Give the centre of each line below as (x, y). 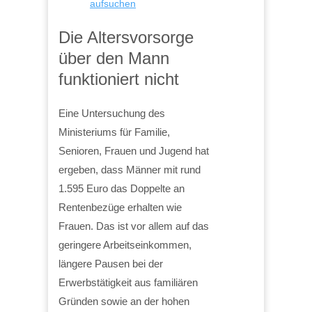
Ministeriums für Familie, (114, 132)
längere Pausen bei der (111, 263)
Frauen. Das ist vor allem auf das (134, 226)
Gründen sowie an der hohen (124, 301)
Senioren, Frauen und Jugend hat (134, 150)
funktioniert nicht (119, 79)
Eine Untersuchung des (112, 113)
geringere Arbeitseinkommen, (125, 244)
